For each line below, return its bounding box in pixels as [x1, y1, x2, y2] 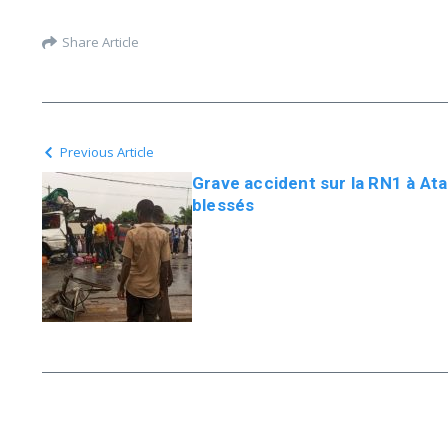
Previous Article [60, 143, 154, 161]
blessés [192, 195, 255, 215]
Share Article [62, 32, 139, 51]
